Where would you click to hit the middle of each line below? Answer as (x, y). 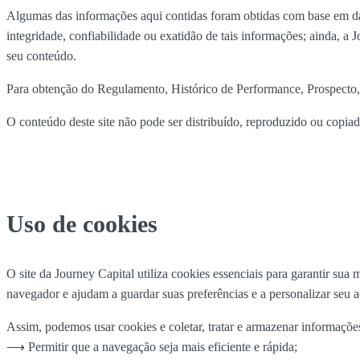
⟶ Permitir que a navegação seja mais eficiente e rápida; (152, 346)
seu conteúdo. (41, 55)
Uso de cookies (82, 223)
